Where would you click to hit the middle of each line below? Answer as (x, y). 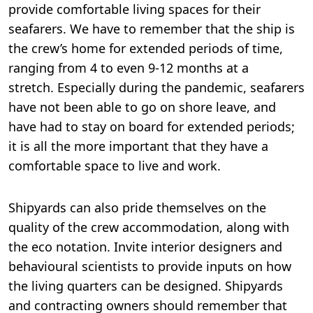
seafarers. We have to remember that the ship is (152, 29)
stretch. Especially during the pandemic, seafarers (156, 88)
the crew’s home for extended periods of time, (146, 49)
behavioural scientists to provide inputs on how (150, 267)
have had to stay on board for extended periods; (152, 127)
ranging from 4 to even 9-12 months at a (129, 68)
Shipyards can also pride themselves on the (137, 208)
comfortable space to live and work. (115, 166)
